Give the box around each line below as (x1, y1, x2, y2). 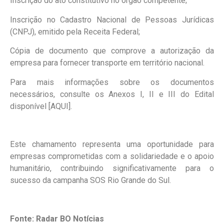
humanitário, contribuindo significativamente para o (10, 163, 214, 173)
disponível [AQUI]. (10, 101, 72, 111)
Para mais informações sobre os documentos (10, 77, 214, 87)
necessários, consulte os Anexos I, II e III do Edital (10, 89, 214, 99)
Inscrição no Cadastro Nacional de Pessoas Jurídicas (10, 14, 214, 24)
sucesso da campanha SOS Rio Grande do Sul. (10, 175, 171, 185)
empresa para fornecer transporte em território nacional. (10, 58, 204, 68)
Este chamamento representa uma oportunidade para (10, 139, 214, 149)
